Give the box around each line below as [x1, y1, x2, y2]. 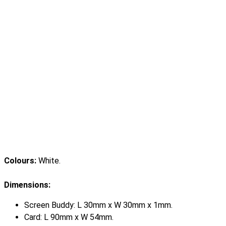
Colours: [4, 156, 38, 166]
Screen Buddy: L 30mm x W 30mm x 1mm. [24, 200, 173, 210]
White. [38, 156, 61, 166]
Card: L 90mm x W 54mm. [24, 212, 114, 222]
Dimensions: [4, 180, 50, 190]
